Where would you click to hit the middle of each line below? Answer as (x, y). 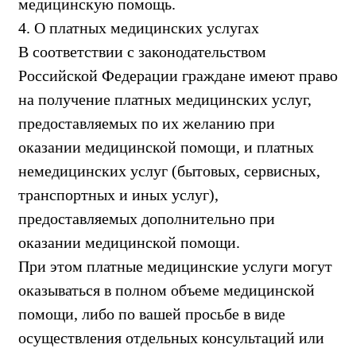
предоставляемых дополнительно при (147, 218)
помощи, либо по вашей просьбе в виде (152, 313)
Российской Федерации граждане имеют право (178, 75)
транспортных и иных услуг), (118, 194)
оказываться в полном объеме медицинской (166, 290)
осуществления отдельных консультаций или (171, 337)
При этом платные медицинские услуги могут (175, 266)
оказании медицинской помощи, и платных (166, 147)
